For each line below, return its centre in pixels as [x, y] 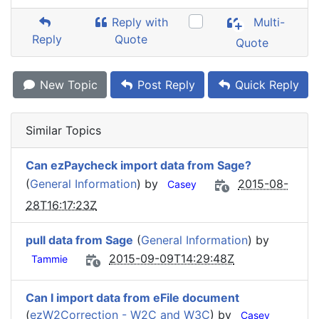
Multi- [268, 22]
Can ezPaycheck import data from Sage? [138, 165]
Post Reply [164, 85]
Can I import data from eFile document [132, 298]
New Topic [67, 85]
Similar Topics [63, 130]
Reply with [138, 22]
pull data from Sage [79, 240]
